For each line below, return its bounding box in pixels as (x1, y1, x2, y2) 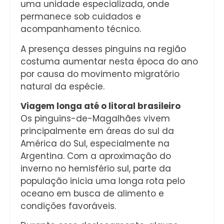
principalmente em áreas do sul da (20, 124, 174, 137)
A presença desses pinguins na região (20, 42, 186, 55)
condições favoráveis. (20, 199, 116, 212)
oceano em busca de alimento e (20, 187, 164, 199)
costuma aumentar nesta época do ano (20, 55, 198, 67)
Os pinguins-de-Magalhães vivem (20, 112, 170, 124)
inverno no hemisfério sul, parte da (20, 162, 171, 174)
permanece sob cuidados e (20, 10, 141, 23)
